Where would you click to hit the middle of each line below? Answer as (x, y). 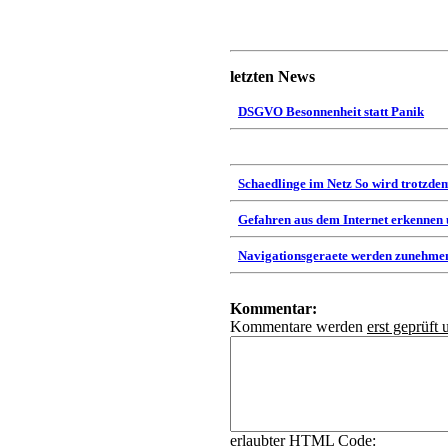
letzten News (272, 76)
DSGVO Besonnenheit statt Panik (331, 111)
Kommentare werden (298, 326)
